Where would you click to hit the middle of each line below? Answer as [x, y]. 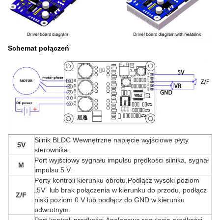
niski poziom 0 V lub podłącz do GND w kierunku [110, 200]
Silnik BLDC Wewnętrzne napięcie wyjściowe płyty [111, 140]
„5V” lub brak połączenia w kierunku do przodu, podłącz [121, 190]
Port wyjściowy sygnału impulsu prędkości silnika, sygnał [122, 160]
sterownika [51, 150]
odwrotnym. [53, 209]
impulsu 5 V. [53, 170]
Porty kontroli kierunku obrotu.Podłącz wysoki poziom [117, 180]
